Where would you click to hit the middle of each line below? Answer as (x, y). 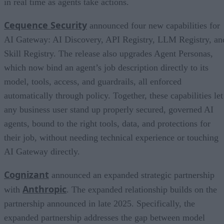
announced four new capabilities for (153, 25)
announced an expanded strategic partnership (132, 175)
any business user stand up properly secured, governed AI (109, 109)
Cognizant (26, 174)
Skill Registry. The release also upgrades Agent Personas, (108, 53)
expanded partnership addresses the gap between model (104, 217)
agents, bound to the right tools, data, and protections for (107, 123)
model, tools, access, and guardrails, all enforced (93, 81)
